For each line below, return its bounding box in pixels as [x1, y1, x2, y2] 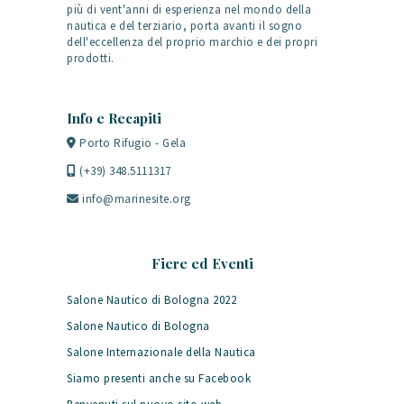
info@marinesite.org [78, 190, 191, 207]
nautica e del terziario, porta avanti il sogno [67, 17, 302, 33]
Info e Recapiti [67, 108, 161, 127]
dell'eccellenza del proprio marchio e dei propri [67, 33, 317, 50]
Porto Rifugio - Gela [76, 134, 186, 151]
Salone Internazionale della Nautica [67, 344, 256, 360]
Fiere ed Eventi [151, 254, 253, 273]
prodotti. [67, 50, 115, 66]
